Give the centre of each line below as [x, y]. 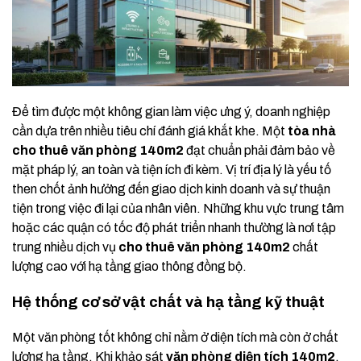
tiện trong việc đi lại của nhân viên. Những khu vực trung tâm [178, 208]
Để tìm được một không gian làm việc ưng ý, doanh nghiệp [171, 111]
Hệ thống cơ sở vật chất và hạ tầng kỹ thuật [168, 302]
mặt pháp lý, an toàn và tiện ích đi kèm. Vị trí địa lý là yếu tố [172, 169]
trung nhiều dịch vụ [65, 247]
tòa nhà [312, 131]
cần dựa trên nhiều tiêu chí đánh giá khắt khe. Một [150, 131]
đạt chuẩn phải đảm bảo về [259, 150]
